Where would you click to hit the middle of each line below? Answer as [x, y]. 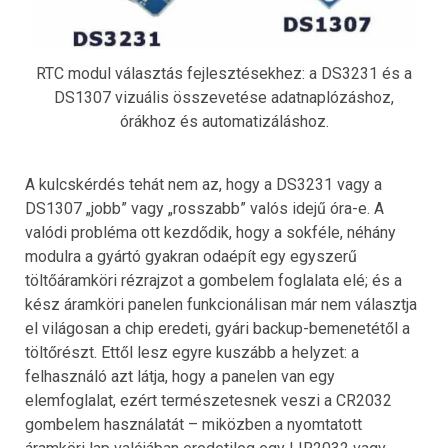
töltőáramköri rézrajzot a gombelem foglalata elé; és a [213, 280]
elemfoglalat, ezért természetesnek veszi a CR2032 [208, 400]
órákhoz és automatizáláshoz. [224, 121]
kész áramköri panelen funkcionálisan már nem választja [221, 304]
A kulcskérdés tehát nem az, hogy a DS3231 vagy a [203, 184]
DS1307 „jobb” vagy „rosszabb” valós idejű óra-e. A [204, 208]
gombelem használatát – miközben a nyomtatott [193, 424]
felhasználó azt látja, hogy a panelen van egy [180, 376]
